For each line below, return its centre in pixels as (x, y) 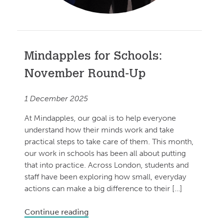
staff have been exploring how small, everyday (105, 177)
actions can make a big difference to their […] (103, 189)
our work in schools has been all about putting (105, 153)
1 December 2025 (56, 99)
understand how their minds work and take (99, 130)
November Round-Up (85, 75)
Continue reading (56, 212)
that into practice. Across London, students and (107, 165)
